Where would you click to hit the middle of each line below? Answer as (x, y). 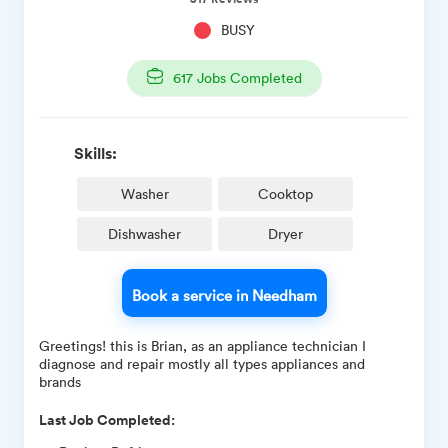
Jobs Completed (247, 77)
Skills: (95, 152)
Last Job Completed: (107, 419)
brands (60, 381)
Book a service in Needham (224, 294)
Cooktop (285, 193)
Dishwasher (144, 233)
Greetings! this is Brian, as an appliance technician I (202, 345)
